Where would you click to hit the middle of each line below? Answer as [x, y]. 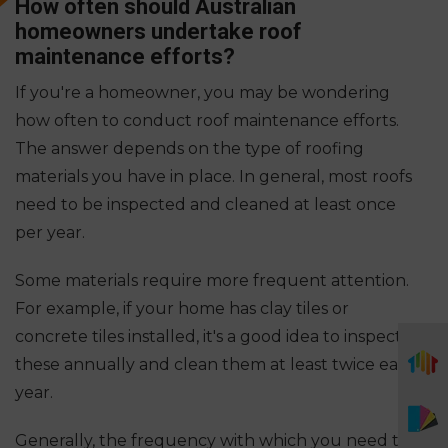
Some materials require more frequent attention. [212, 280]
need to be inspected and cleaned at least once [205, 204]
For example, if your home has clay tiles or [182, 308]
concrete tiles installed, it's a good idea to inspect [208, 336]
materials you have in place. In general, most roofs [213, 176]
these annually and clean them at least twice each [216, 364]
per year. [50, 232]
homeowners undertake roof [158, 31]
